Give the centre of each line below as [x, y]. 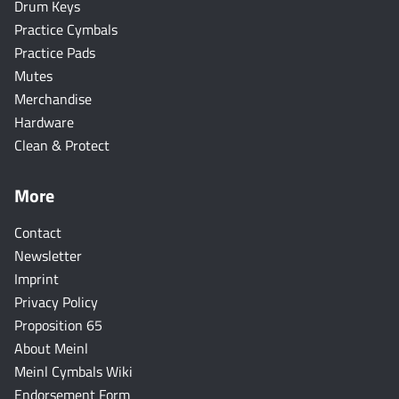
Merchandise [53, 99]
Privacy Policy [56, 302]
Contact [38, 232]
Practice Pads [55, 53]
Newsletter [48, 256]
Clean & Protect [62, 145]
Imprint [37, 279]
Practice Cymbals [66, 29]
